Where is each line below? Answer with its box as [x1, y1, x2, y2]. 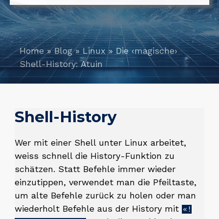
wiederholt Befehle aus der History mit [15, 203, 182, 214]
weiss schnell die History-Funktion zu [15, 151, 175, 161]
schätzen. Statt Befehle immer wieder [15, 164, 175, 174]
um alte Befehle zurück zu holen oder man [15, 190, 196, 200]
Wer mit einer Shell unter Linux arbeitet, [15, 137, 186, 148]
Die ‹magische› [116, 45, 177, 56]
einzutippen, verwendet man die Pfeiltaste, [15, 177, 197, 187]
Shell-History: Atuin [20, 59, 103, 69]
